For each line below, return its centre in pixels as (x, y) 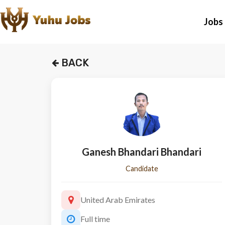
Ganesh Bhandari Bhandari (142, 152)
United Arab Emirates (118, 200)
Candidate (142, 168)
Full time (95, 219)
